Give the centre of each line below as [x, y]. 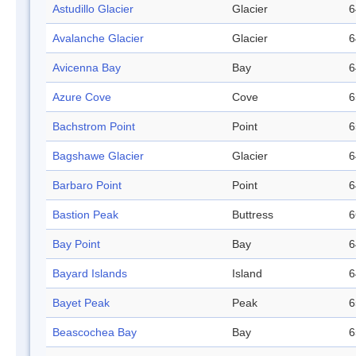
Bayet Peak [81, 303]
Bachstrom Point [94, 127]
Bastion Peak [85, 215]
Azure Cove [82, 97]
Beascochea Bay [95, 333]
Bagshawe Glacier [98, 156]
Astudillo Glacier [93, 9]
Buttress [253, 215]
